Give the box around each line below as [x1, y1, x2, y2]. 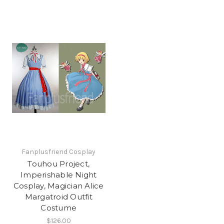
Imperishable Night [20, 169, 97, 179]
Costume [40, 202, 77, 212]
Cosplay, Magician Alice [13, 180, 104, 190]
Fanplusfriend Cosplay [21, 147, 96, 156]
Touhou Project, [27, 158, 90, 168]
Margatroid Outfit [24, 191, 92, 201]
